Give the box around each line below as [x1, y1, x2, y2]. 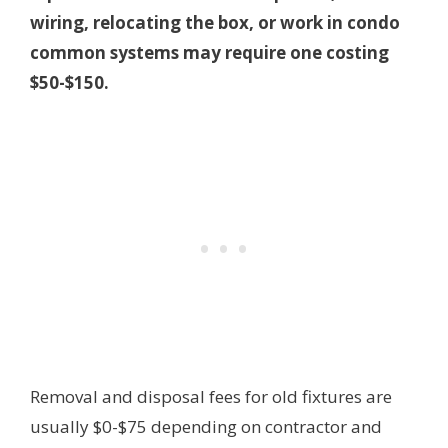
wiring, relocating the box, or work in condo [30, 11, 400, 35]
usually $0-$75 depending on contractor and [30, 415, 382, 439]
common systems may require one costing [30, 41, 389, 65]
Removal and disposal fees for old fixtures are [30, 385, 392, 409]
